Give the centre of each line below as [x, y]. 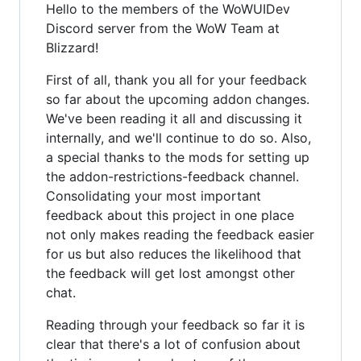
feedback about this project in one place [170, 215]
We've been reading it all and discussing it [174, 118]
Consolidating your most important [154, 196]
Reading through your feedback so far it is [175, 325]
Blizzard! [72, 48]
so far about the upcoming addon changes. [178, 99]
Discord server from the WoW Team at [163, 28]
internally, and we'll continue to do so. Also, [178, 138]
